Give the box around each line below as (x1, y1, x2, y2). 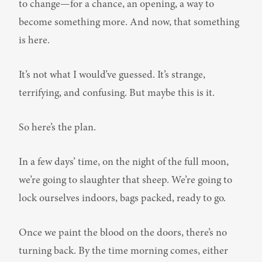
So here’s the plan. (19, 123, 96, 133)
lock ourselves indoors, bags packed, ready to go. (19, 194, 226, 204)
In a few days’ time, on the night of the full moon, (19, 157, 229, 168)
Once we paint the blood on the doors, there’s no (19, 228, 227, 239)
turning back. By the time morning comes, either (19, 246, 228, 257)
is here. (19, 36, 50, 46)
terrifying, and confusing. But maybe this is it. (19, 88, 215, 99)
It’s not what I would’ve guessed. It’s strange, (19, 70, 205, 81)
